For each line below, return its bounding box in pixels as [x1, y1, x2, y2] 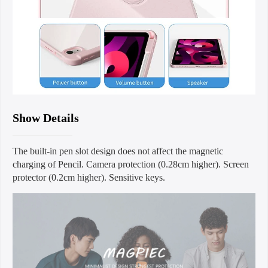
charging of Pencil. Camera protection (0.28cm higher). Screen [13, 159, 249, 169]
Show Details [13, 111, 79, 124]
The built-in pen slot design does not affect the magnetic [13, 145, 223, 156]
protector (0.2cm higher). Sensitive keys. [13, 172, 165, 182]
